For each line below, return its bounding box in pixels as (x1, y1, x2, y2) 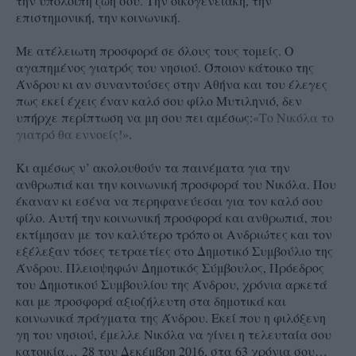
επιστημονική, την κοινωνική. (16, 9, 180, 26)
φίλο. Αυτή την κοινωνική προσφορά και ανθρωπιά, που (16, 209, 332, 226)
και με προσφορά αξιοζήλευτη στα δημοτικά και (16, 292, 286, 310)
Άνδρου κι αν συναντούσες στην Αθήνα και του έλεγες (16, 75, 327, 93)
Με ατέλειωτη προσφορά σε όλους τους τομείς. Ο (16, 42, 294, 60)
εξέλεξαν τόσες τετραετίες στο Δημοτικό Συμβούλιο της (16, 242, 333, 260)
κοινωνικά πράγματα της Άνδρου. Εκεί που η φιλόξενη (16, 309, 326, 327)
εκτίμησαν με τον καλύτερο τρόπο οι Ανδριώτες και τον (16, 226, 332, 243)
